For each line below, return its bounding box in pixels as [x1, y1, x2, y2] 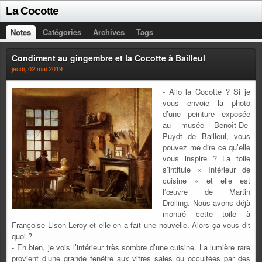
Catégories [43, 26, 81, 37]
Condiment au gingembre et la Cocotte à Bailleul [12, 52, 205, 64]
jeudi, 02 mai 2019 [12, 64, 63, 73]
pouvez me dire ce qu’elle [163, 142, 250, 153]
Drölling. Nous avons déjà [163, 197, 250, 208]
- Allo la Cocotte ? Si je [163, 86, 250, 97]
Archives [93, 26, 125, 37]
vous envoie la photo [163, 97, 250, 108]
